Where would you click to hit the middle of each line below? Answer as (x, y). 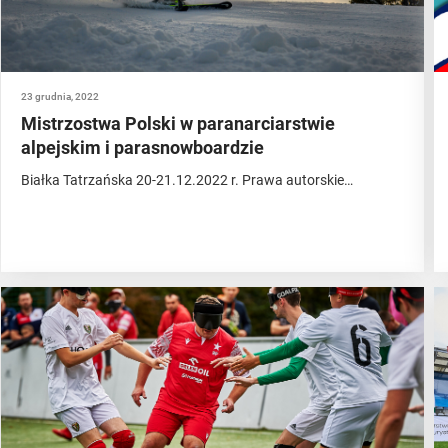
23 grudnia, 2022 (59, 96)
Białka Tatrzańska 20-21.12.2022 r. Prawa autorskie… (186, 180)
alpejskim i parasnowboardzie (142, 147)
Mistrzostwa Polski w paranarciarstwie (177, 123)
